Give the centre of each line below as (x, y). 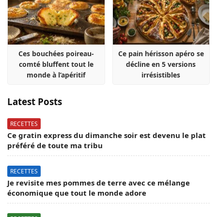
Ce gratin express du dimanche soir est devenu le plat (107, 135)
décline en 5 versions (161, 64)
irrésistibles (161, 75)
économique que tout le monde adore (77, 193)
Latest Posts (35, 101)
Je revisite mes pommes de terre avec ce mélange (99, 183)
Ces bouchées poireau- (56, 53)
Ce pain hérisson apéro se (161, 53)
